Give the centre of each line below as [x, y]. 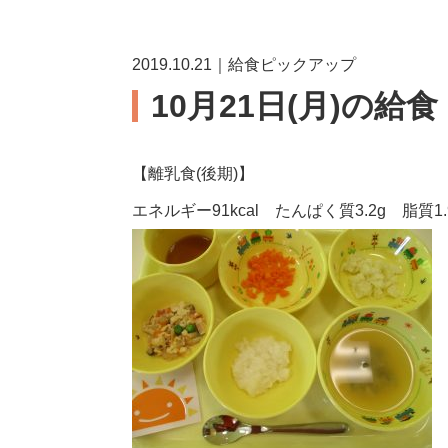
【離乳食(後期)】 [193, 173]
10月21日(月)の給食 [295, 106]
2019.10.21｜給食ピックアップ [244, 64]
